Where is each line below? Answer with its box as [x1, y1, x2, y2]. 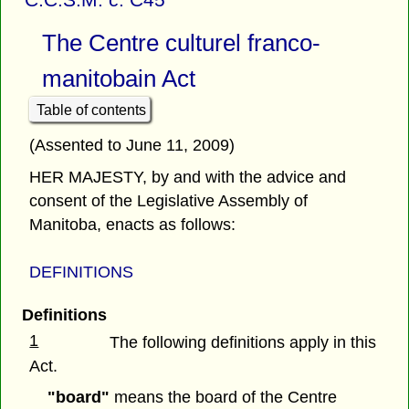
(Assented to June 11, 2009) [29, 136, 236, 155]
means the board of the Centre [109, 388, 337, 407]
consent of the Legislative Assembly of [29, 191, 309, 210]
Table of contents [36, 101, 146, 118]
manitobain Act [41, 65, 195, 93]
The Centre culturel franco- [41, 29, 320, 58]
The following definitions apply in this [110, 332, 377, 351]
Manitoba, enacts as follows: [29, 215, 236, 234]
